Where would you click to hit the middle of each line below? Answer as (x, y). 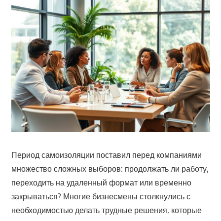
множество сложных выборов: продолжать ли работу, (110, 169)
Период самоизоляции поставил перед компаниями (106, 155)
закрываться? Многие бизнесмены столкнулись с (101, 197)
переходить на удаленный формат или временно (101, 183)
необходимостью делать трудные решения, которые (106, 210)
